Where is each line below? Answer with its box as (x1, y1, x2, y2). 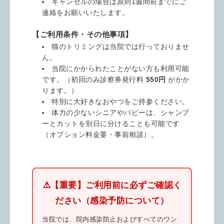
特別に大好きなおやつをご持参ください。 (51, 97, 189, 105)
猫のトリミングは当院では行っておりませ (51, 42, 189, 50)
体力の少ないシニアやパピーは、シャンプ (51, 108, 189, 116)
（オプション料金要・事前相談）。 (42, 130, 158, 138)
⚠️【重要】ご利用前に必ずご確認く (42, 179, 182, 190)
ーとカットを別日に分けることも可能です (42, 119, 180, 127)
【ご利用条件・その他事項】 (32, 30, 133, 38)
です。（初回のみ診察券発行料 (42, 75, 146, 83)
